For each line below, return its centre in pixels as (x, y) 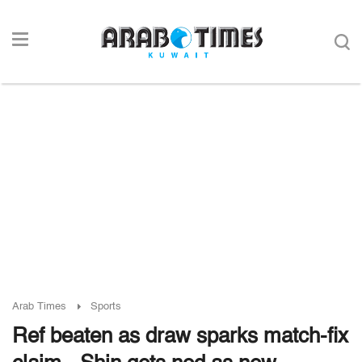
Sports (106, 307)
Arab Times (39, 307)
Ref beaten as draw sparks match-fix (180, 337)
